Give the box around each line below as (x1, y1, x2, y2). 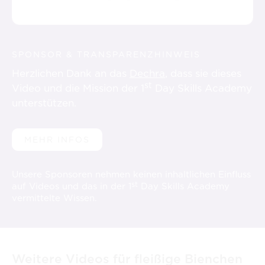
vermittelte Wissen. (12, 192, 97, 205)
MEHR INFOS (24, 134, 90, 146)
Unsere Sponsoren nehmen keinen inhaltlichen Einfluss (12, 168, 251, 181)
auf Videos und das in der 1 (12, 180, 131, 193)
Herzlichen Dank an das (12, 66, 130, 81)
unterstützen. (12, 96, 76, 111)
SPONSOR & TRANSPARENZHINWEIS (12, 49, 201, 61)
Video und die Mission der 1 (12, 81, 144, 96)
